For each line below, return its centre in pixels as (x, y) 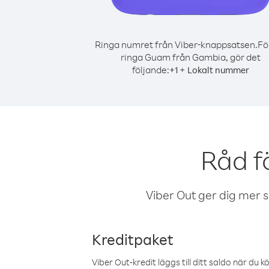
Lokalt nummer (218, 70)
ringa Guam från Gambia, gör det (190, 57)
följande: (150, 70)
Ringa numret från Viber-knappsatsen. (176, 44)
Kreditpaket (133, 239)
